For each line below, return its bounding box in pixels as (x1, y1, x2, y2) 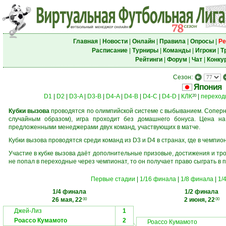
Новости (102, 38, 128, 45)
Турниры (132, 47, 158, 54)
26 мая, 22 (51, 196, 82, 203)
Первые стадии (90, 176, 135, 183)
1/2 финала (185, 188, 218, 195)
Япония (194, 83, 221, 91)
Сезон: (173, 74, 194, 81)
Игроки (195, 47, 216, 54)
